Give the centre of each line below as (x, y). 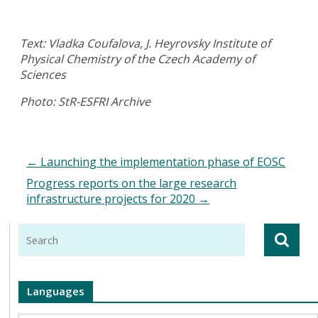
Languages (56, 291)
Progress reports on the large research (132, 183)
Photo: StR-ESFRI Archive (86, 101)
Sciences (43, 74)
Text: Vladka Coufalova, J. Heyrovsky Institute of (146, 43)
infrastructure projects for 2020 (113, 198)
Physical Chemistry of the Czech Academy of (138, 59)
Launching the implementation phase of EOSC (162, 161)
